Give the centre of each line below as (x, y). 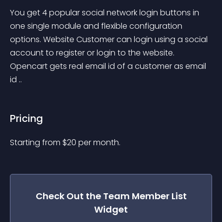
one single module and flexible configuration (97, 26)
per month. (99, 142)
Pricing (27, 118)
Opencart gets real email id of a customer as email (109, 66)
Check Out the (69, 196)
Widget (111, 209)
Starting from (36, 142)
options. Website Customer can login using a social (110, 39)
